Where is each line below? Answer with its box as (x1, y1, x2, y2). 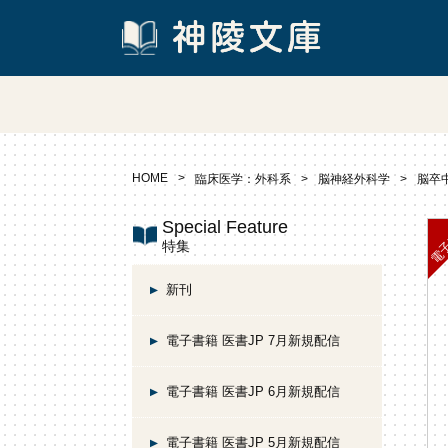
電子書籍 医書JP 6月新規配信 (166, 384, 340, 399)
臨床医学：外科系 (195, 172, 291, 186)
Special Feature (162, 217, 288, 237)
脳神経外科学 (318, 172, 390, 186)
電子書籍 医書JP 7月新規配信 (166, 333, 340, 348)
